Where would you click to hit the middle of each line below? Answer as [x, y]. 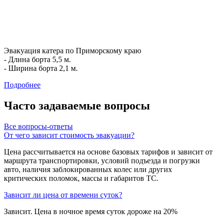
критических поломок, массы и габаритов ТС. [81, 178]
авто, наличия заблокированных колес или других [88, 169]
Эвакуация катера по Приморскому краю [73, 51]
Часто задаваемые [54, 106]
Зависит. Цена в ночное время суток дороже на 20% [91, 211]
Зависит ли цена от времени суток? [63, 195]
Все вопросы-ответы [38, 126]
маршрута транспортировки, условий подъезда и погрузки [102, 160]
